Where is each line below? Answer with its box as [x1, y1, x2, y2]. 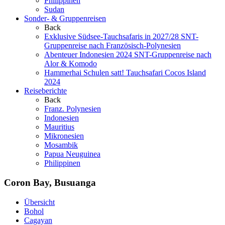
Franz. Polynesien [44, 104, 101, 114]
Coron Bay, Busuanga [4, 177, 96, 188]
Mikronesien [44, 132, 84, 141]
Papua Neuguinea [44, 150, 100, 159]
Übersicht [24, 197, 55, 206]
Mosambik [44, 141, 78, 150]
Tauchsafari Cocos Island [124, 68, 206, 77]
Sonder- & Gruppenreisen [24, 14, 106, 23]
